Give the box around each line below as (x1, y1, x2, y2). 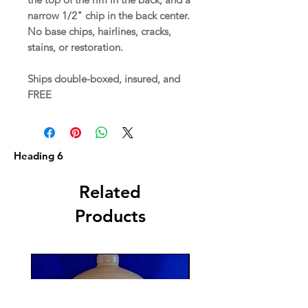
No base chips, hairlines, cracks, (27, 24, 171, 38)
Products (74, 205, 146, 226)
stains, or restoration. (27, 40, 126, 54)
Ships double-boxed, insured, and (27, 71, 180, 85)
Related (79, 181, 141, 202)
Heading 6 (14, 148, 63, 162)
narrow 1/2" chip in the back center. (27, 8, 192, 22)
